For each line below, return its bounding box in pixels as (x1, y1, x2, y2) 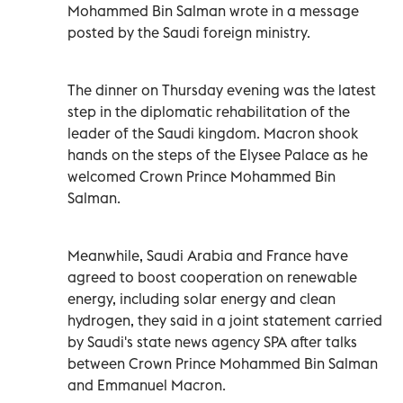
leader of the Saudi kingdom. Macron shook (67, 123, 358, 142)
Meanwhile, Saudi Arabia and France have (67, 246, 348, 264)
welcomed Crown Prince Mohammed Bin (67, 166, 336, 185)
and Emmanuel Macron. (67, 375, 226, 394)
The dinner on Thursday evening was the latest (67, 80, 376, 99)
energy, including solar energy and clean (67, 289, 336, 308)
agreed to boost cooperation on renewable (67, 267, 357, 286)
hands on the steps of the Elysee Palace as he (67, 145, 368, 164)
